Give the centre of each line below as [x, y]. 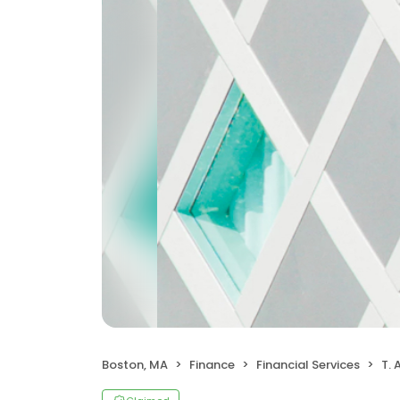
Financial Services [308, 365]
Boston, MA [135, 365]
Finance [212, 365]
